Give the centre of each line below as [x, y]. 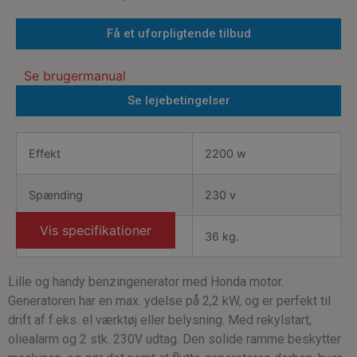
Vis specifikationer [96, 230]
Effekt [45, 153]
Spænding [56, 195]
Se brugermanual [75, 76]
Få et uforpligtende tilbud [178, 33]
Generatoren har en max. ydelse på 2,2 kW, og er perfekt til [169, 301]
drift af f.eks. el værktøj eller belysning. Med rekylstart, [160, 320]
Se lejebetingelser [178, 100]
